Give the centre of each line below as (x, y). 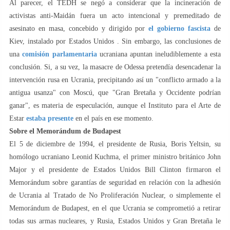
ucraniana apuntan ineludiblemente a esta (159, 54)
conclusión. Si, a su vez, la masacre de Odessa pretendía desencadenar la (115, 67)
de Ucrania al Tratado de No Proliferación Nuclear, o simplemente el (115, 195)
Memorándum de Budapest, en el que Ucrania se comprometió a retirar (115, 208)
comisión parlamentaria (60, 54)
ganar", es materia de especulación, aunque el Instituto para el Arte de (115, 105)
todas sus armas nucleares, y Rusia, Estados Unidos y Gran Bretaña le (115, 221)
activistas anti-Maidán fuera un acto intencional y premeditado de (115, 15)
